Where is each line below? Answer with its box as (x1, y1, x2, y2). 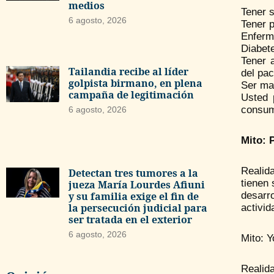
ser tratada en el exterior (68, 213, 192, 227)
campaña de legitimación (68, 87, 194, 102)
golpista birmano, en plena (68, 76, 202, 90)
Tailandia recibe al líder (68, 64, 188, 78)
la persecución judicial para (68, 201, 207, 215)
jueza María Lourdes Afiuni (68, 178, 205, 192)
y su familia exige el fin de (68, 190, 199, 204)
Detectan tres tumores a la (68, 166, 198, 180)
